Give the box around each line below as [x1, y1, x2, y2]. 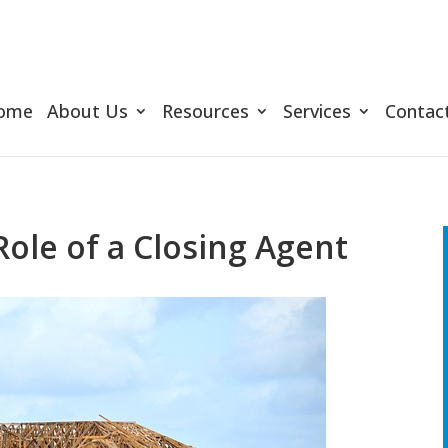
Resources [162, 99, 249, 123]
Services [283, 99, 351, 123]
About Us [47, 99, 128, 123]
